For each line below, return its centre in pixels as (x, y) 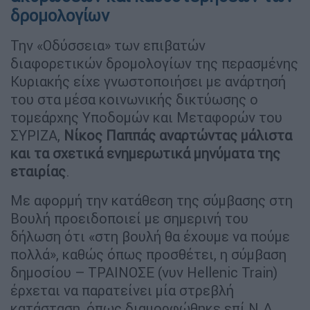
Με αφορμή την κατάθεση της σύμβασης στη (152, 200)
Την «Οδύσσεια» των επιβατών (108, 45)
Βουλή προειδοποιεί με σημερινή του (129, 218)
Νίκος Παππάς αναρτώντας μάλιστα (178, 135)
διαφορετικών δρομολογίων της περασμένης (154, 63)
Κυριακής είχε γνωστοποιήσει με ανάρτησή (148, 81)
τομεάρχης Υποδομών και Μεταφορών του (146, 117)
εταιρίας (38, 171)
